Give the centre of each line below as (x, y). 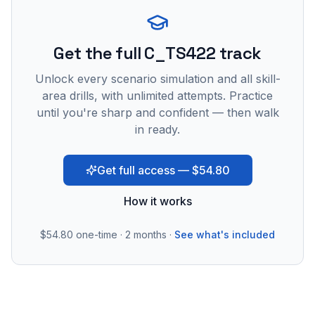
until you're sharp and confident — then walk (157, 112)
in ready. (157, 129)
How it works (157, 201)
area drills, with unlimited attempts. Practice (157, 96)
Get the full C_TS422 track (157, 53)
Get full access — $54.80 (163, 170)
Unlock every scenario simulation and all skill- (157, 79)
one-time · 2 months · (122, 234)
